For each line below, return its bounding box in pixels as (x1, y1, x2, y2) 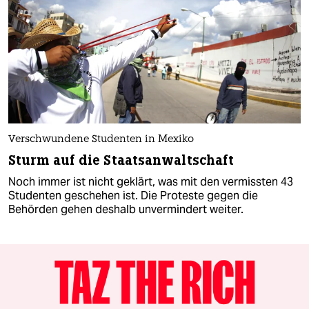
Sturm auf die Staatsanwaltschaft (8, 151, 235, 169)
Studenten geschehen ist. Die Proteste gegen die (8, 188, 258, 203)
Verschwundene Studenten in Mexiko (8, 134, 194, 145)
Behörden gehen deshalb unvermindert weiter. (8, 201, 243, 217)
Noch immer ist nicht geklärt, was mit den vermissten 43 (8, 174, 293, 189)
